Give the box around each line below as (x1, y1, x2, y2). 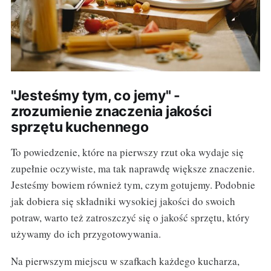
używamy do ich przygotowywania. (10, 227, 161, 241)
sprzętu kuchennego (10, 119, 149, 136)
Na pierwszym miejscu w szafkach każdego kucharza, (10, 254, 240, 269)
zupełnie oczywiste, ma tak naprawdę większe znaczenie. (10, 162, 255, 176)
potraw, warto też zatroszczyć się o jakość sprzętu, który (10, 211, 250, 225)
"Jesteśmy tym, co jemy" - (10, 87, 181, 105)
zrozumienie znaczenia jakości (10, 103, 212, 120)
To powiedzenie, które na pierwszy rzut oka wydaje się (10, 145, 244, 160)
